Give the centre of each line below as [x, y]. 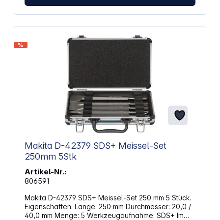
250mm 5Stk [50, 157]
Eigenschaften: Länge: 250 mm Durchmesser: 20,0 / [49, 207]
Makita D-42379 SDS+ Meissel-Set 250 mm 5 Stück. [108, 198]
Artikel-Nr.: [45, 172]
